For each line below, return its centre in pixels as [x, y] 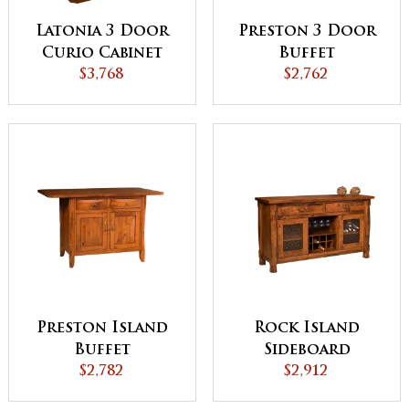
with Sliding [102, 76]
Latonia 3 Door [102, 32]
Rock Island [307, 329]
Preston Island [102, 329]
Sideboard [307, 351]
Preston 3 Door [307, 32]
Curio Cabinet [102, 54]
